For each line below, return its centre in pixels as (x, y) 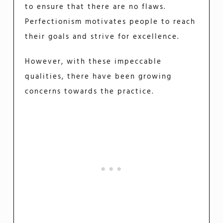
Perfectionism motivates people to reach (111, 22)
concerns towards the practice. (90, 91)
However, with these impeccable (94, 61)
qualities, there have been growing (99, 76)
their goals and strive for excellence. (102, 37)
